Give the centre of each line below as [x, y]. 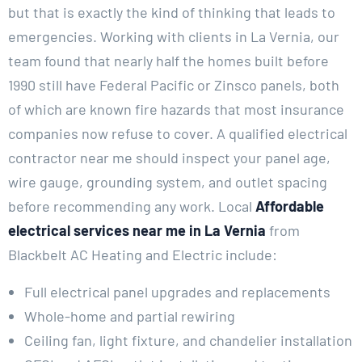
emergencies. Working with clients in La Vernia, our [174, 36]
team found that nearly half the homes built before [168, 60]
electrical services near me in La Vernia [139, 230]
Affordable [290, 206]
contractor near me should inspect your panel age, [169, 157]
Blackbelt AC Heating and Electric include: [143, 254]
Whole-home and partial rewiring [130, 316]
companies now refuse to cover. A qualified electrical [178, 133]
